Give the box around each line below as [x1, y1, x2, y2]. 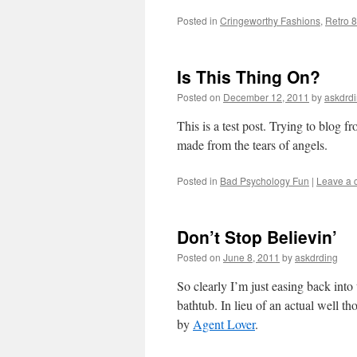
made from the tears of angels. [177, 136, 328, 153]
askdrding [295, 250, 338, 264]
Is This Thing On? [177, 65, 320, 88]
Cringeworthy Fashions [220, 14, 320, 27]
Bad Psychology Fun [220, 174, 309, 187]
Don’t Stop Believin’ [177, 225, 337, 249]
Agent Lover [193, 316, 255, 332]
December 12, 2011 [223, 90, 309, 104]
